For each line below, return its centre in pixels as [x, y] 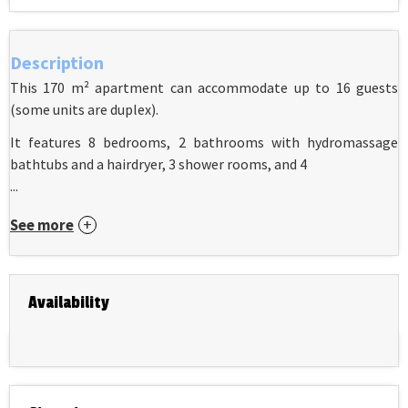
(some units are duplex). [84, 110]
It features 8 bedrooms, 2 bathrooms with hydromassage [204, 143]
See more [42, 226]
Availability [69, 303]
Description [57, 63]
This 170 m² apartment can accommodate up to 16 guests [204, 88]
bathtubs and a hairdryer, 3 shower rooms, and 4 [158, 164]
